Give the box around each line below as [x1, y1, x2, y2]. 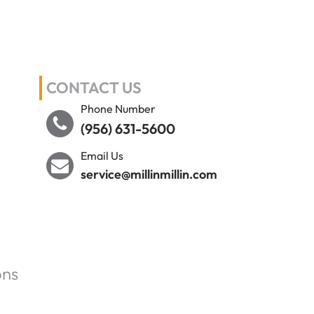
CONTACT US [46, 78, 142, 97]
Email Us [81, 149, 123, 163]
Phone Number [81, 102, 156, 116]
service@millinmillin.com [81, 166, 217, 182]
